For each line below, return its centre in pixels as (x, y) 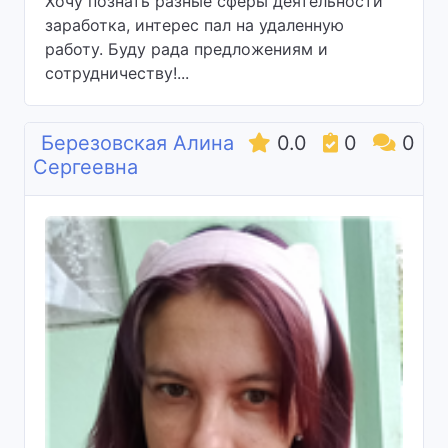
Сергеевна (85, 167)
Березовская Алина (137, 143)
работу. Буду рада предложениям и (186, 49)
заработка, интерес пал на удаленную (194, 25)
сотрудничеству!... (117, 73)
